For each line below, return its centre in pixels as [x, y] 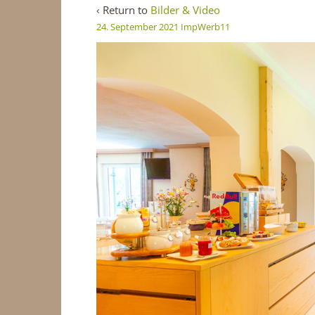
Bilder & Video [185, 10]
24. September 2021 [137, 27]
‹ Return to [123, 10]
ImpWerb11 [205, 27]
